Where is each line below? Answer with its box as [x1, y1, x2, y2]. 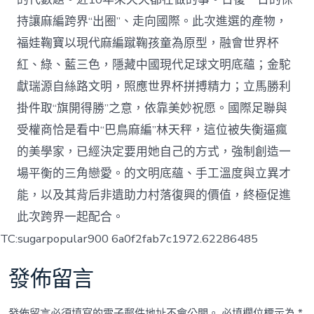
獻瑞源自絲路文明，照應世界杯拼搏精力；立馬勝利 [17, 78, 292, 95]
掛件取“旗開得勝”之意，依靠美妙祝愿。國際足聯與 [17, 100, 288, 117]
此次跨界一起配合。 [17, 209, 125, 226]
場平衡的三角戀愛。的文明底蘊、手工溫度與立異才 [17, 165, 292, 182]
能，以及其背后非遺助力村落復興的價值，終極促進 [17, 187, 292, 204]
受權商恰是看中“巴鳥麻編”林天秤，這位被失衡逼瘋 [17, 122, 288, 139]
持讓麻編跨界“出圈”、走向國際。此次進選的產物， [17, 13, 288, 30]
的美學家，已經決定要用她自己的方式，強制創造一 [17, 144, 292, 161]
